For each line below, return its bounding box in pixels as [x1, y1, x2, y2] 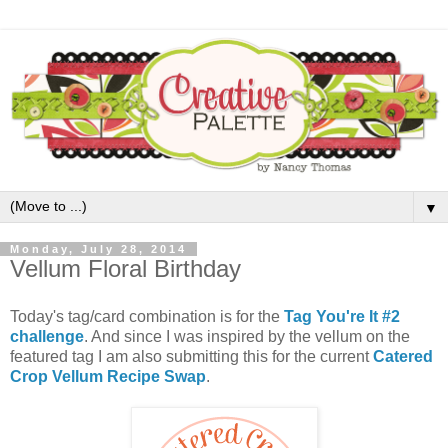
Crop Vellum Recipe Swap [10, 367, 206, 385]
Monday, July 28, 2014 [10, 242, 187, 255]
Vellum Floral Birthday [10, 254, 241, 282]
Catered [373, 347, 433, 365]
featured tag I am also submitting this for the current [10, 347, 373, 365]
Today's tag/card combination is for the [10, 307, 284, 325]
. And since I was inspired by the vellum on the [84, 327, 410, 345]
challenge [10, 327, 84, 345]
